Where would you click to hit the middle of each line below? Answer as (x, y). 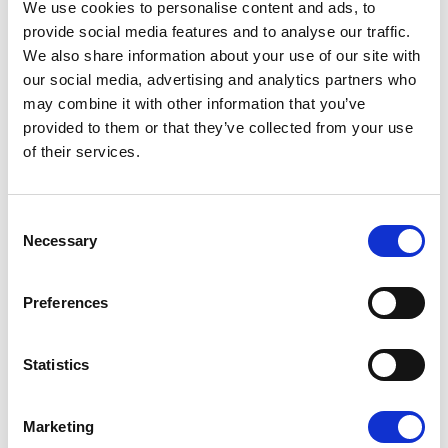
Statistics (56, 364)
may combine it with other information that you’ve (194, 103)
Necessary (60, 240)
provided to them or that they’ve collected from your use (218, 127)
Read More (77, 265)
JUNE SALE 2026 (140, 67)
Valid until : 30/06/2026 (145, 195)
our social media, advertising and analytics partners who (219, 79)
